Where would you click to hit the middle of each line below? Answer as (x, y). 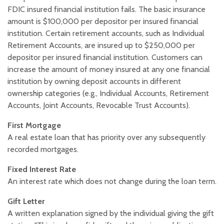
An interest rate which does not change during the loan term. (112, 181)
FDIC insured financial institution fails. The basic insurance (106, 9)
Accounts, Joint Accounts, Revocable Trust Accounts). (99, 105)
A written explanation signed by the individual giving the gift (111, 213)
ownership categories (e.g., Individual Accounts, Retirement (108, 93)
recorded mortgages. (43, 149)
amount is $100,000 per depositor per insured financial (103, 21)
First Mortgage (34, 125)
